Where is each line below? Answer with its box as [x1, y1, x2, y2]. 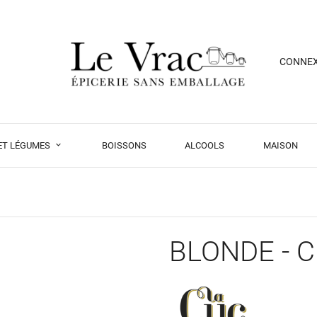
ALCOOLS [185, 139, 225, 151]
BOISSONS [101, 139, 146, 151]
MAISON [263, 139, 299, 151]
